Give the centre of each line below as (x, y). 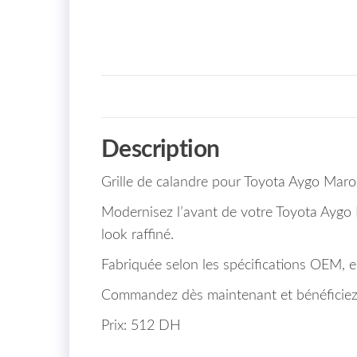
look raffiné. (137, 235)
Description (161, 149)
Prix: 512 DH (141, 326)
